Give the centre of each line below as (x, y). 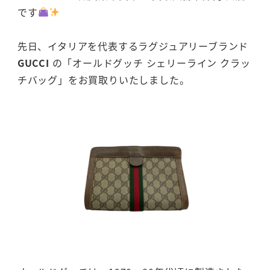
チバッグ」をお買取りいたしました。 (103, 80)
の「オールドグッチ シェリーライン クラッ (150, 63)
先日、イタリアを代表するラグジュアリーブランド (133, 46)
